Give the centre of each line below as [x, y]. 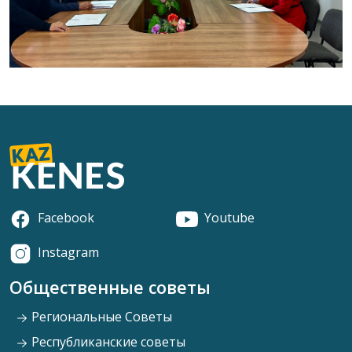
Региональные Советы [100, 317]
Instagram [68, 253]
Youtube [229, 218]
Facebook [66, 218]
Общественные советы [110, 288]
